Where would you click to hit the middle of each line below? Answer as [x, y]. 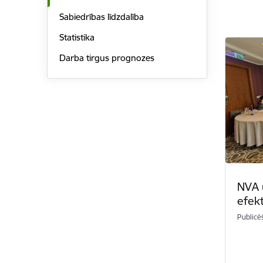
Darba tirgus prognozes [107, 58]
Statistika [77, 38]
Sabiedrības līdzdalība [101, 17]
